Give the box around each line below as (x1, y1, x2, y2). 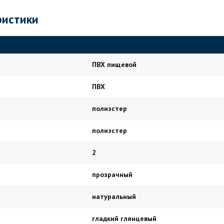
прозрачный (92, 170, 132, 179)
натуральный (92, 192, 136, 201)
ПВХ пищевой (92, 60, 136, 69)
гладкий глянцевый (92, 214, 156, 223)
